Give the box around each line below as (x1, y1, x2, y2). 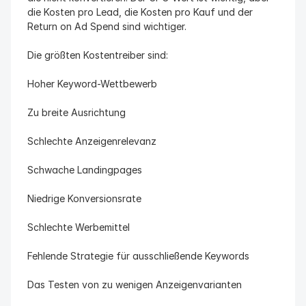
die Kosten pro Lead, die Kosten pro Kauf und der (27, 6, 253, 18)
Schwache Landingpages (27, 164, 142, 176)
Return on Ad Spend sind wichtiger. (27, 20, 186, 32)
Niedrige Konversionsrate (27, 193, 141, 204)
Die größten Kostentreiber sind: (27, 49, 168, 61)
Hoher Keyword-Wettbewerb (27, 78, 157, 89)
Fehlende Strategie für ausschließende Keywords (27, 250, 249, 262)
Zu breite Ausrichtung (27, 107, 126, 118)
